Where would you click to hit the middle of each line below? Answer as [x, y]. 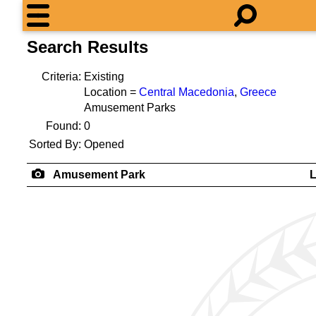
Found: [63, 126]
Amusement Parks [130, 108]
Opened [104, 144]
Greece [258, 92]
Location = [111, 92]
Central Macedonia [187, 92]
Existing [104, 77]
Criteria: [61, 77]
